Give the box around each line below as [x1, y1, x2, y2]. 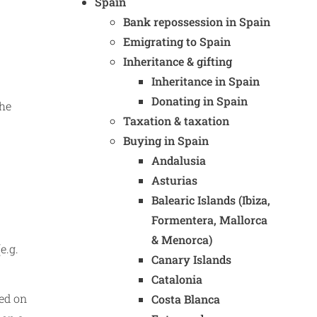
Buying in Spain [123, 133, 209, 148]
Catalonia [151, 272, 202, 287]
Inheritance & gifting [123, 54, 232, 69]
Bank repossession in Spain [123, 14, 270, 29]
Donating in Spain [151, 93, 248, 108]
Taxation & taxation [123, 113, 229, 128]
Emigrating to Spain [123, 34, 231, 49]
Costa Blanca [151, 292, 220, 306]
